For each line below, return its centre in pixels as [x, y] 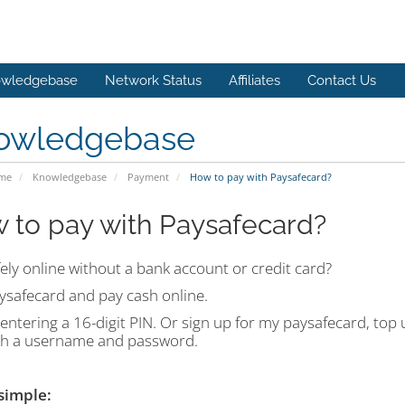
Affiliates [254, 80]
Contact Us [342, 80]
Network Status [153, 80]
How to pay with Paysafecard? [259, 177]
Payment [148, 177]
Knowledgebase [69, 177]
